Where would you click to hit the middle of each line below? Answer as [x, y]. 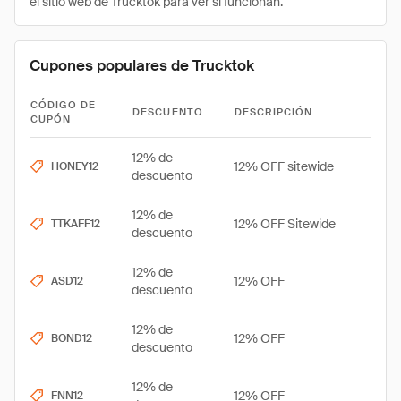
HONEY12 [75, 166]
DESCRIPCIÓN [274, 112]
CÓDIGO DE [63, 105]
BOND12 [72, 338]
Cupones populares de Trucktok [142, 65]
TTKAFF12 [76, 224]
